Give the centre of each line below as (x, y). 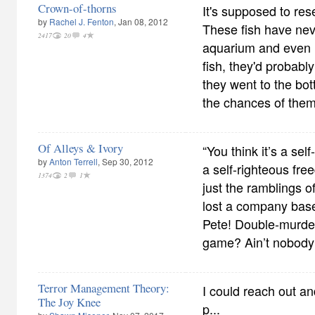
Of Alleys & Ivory (81, 148)
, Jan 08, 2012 (141, 21)
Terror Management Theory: (104, 288)
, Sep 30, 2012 (126, 161)
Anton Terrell (73, 161)
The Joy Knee (69, 302)
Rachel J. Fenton (82, 21)
